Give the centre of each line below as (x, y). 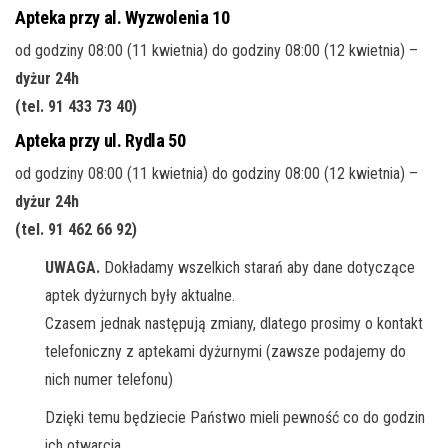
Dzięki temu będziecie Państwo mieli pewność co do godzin (235, 417)
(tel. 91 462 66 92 (73, 229)
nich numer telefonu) (109, 379)
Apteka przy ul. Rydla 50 (100, 140)
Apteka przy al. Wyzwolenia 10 (122, 17)
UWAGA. (72, 267)
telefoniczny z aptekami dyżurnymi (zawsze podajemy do (225, 351)
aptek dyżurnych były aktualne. (140, 295)
